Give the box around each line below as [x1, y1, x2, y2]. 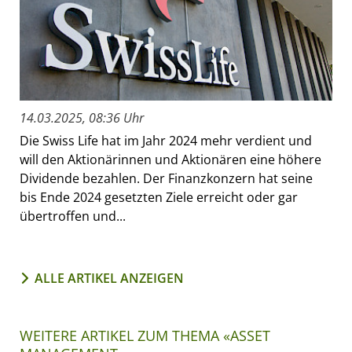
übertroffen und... [20, 207, 126, 225]
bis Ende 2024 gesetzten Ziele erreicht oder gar [20, 189, 298, 207]
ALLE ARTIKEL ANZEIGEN [35, 269, 184, 288]
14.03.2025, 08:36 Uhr [20, 109, 144, 127]
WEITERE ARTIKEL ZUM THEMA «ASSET [20, 326, 270, 346]
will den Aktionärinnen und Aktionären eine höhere [20, 151, 321, 169]
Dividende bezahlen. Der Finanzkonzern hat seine [20, 170, 313, 188]
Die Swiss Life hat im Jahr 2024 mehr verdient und [20, 132, 312, 150]
